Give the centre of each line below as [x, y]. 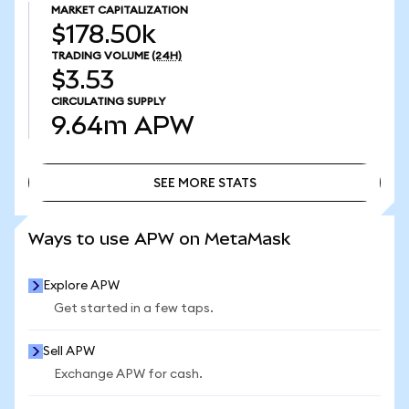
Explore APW [81, 286]
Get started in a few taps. [134, 309]
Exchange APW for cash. [128, 374]
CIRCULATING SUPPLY [108, 101]
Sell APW [69, 351]
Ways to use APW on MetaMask [159, 239]
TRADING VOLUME [100, 56]
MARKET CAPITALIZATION [120, 10]
